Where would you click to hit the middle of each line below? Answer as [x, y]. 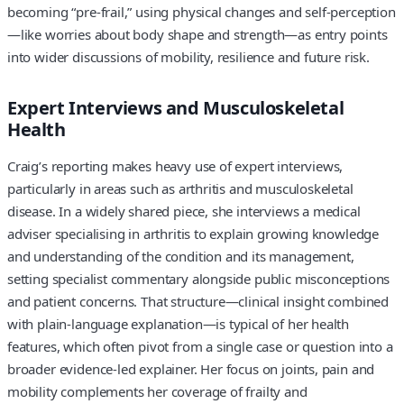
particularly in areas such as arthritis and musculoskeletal [180, 189]
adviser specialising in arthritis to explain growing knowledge [193, 234]
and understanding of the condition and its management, [181, 257]
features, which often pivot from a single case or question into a [200, 347]
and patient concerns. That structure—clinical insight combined [198, 302]
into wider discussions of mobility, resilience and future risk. [188, 56]
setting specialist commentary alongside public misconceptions [199, 279]
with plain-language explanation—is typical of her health [179, 324]
